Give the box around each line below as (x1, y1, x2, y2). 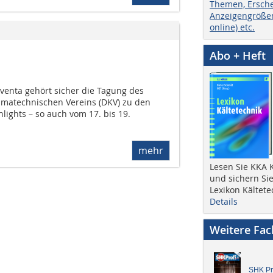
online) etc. (210, 21, 255, 33)
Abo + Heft (210, 48, 266, 63)
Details (210, 195, 238, 207)
